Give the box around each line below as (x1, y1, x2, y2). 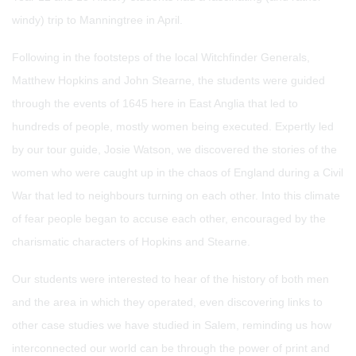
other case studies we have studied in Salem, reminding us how (12, 319, 331, 331)
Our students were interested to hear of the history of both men (12, 273, 329, 285)
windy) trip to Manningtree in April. (12, 14, 183, 26)
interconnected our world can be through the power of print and (12, 342, 330, 354)
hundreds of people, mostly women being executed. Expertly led (12, 120, 334, 133)
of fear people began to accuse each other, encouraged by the (12, 212, 326, 225)
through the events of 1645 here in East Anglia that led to (12, 97, 298, 110)
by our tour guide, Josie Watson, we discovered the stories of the (12, 143, 337, 156)
